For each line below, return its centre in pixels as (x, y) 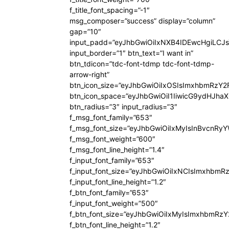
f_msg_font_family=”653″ (111, 118)
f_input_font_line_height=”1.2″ (118, 182)
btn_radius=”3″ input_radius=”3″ (123, 107)
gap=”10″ (85, 32)
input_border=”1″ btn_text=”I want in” (131, 53)
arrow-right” (89, 75)
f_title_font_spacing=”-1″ (110, 10)
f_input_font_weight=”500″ (114, 203)
